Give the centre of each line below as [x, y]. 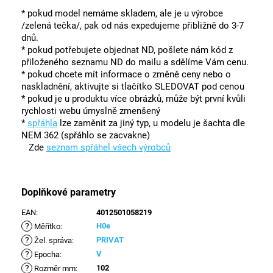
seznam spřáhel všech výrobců [108, 148]
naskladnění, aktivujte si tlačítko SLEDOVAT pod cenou [134, 87]
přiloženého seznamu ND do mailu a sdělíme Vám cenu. [135, 62]
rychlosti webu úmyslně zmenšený [91, 111]
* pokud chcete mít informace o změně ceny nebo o [126, 75]
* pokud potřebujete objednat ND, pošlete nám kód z [127, 50]
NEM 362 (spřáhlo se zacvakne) [86, 136]
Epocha [46, 255]
